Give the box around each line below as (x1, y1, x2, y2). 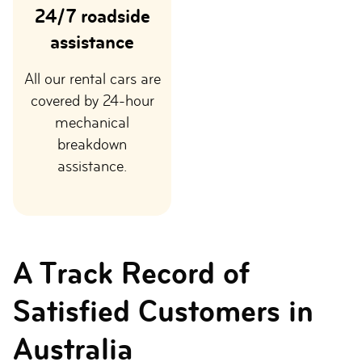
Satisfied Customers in (13, 293, 314, 329)
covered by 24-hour (30, 92, 154, 109)
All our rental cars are (23, 70, 161, 87)
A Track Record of (13, 255, 250, 291)
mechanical (55, 114, 129, 131)
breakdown (57, 136, 127, 153)
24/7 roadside (34, 5, 150, 27)
